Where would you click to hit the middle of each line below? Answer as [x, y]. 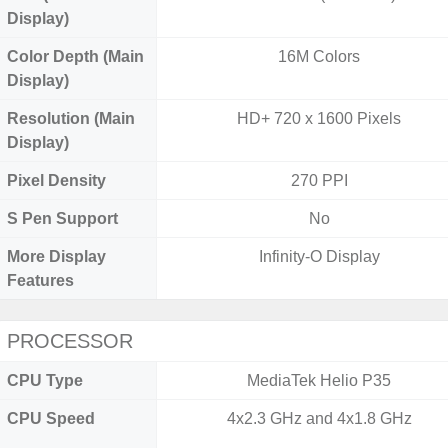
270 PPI [319, 180]
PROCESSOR [70, 341]
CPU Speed [51, 418]
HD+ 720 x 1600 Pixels [319, 118]
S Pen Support [62, 218]
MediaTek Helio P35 [319, 380]
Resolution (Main [71, 118]
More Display [56, 256]
